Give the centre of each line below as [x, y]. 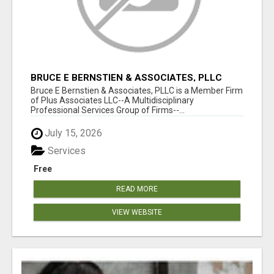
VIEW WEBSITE [137, 212]
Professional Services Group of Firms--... [108, 110]
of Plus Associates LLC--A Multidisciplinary [112, 101]
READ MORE [137, 189]
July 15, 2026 [72, 133]
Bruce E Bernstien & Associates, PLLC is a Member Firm [137, 91]
